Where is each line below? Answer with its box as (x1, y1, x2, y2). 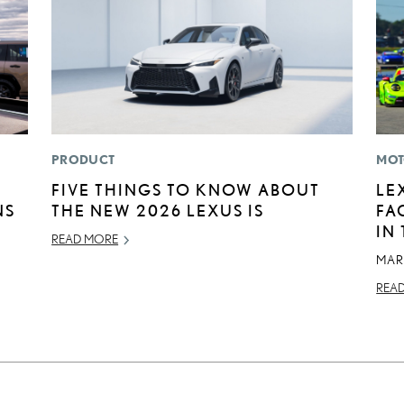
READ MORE (51, 232, 119, 247)
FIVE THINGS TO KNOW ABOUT (51, 180, 321, 199)
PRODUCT (51, 152, 115, 168)
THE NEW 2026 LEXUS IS (51, 201, 265, 220)
